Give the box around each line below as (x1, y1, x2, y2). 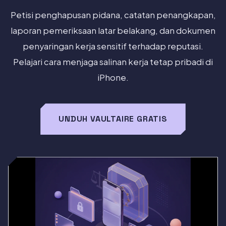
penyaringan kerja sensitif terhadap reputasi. (23, 41, 203, 52)
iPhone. (97, 72, 129, 83)
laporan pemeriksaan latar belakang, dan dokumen (11, 25, 215, 36)
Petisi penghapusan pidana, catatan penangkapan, (10, 10, 216, 21)
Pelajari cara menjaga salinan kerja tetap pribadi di (13, 56, 213, 68)
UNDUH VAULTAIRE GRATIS (59, 114, 167, 125)
